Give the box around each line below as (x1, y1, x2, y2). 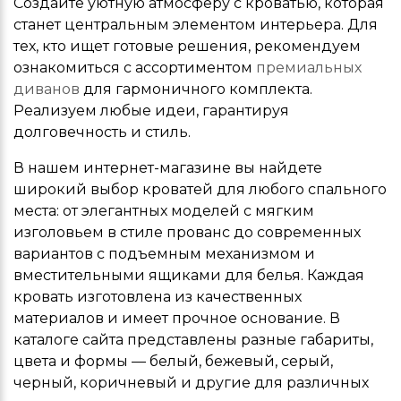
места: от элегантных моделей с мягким (13, 201, 314, 219)
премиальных (256, 58, 362, 76)
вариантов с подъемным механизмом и (13, 244, 315, 262)
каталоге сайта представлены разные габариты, (13, 330, 373, 348)
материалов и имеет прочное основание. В (13, 309, 340, 327)
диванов (13, 80, 80, 98)
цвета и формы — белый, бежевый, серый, (13, 352, 333, 370)
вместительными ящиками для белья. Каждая (13, 266, 364, 284)
